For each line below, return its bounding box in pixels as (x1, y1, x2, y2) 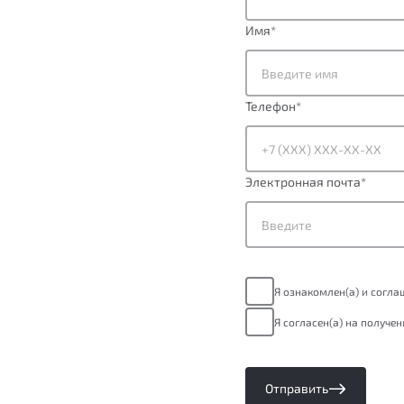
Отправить (265, 381, 328, 396)
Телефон (245, 98, 296, 114)
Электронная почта (245, 174, 361, 189)
